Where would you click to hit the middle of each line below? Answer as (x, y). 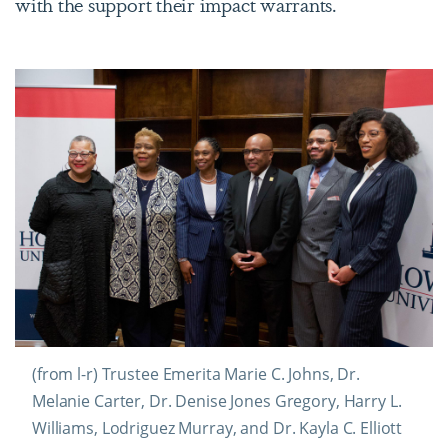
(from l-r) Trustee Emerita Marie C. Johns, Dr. (196, 374)
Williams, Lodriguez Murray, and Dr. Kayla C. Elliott (217, 428)
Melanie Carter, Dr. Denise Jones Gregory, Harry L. (217, 401)
